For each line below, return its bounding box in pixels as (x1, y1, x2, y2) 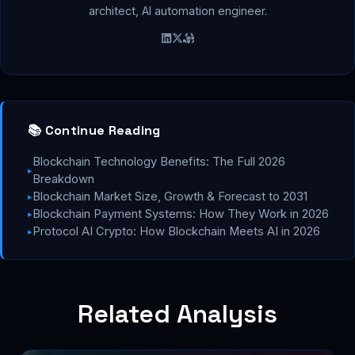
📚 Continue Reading (28, 122, 161, 139)
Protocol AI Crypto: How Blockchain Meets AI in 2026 (32, 224, 320, 239)
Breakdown (32, 172, 94, 187)
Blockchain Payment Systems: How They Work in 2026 (32, 207, 329, 222)
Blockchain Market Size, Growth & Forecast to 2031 (32, 189, 307, 204)
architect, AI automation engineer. (88, 4, 267, 18)
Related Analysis (78, 298, 277, 330)
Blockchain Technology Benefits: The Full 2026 (32, 155, 285, 170)
